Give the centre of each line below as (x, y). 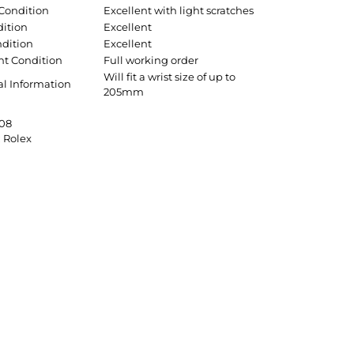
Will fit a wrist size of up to (169, 77)
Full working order (151, 60)
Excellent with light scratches (179, 10)
